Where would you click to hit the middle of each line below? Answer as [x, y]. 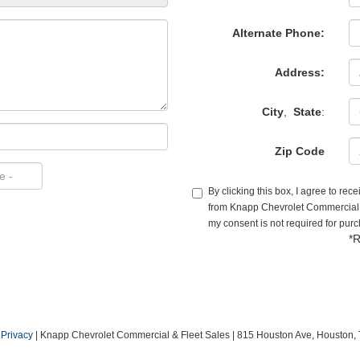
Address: [300, 72]
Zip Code [300, 151]
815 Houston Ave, [274, 335]
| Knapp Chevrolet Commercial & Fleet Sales [131, 335]
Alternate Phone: [278, 33]
